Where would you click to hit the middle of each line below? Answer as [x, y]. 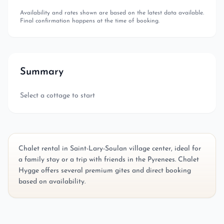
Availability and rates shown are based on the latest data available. [112, 13]
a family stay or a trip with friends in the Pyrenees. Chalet [109, 160]
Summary [42, 72]
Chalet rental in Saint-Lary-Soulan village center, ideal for [110, 149]
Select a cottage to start [57, 96]
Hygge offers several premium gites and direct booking [105, 171]
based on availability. [52, 182]
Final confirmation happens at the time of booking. [90, 21]
